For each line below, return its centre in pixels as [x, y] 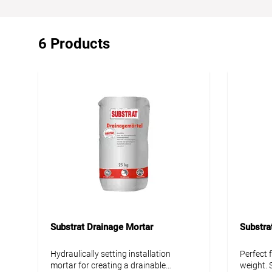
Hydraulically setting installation [110, 253]
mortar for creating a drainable [108, 265]
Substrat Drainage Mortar [102, 227]
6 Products [74, 43]
